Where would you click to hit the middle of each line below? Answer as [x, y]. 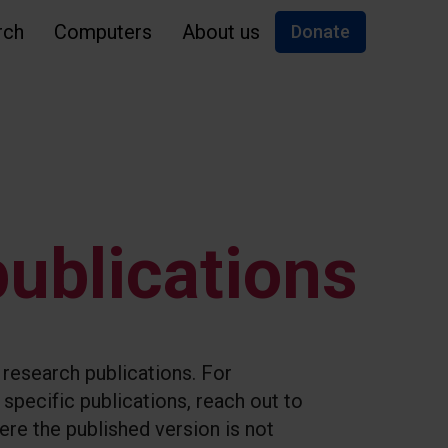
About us [220, 32]
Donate [320, 31]
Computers [102, 32]
